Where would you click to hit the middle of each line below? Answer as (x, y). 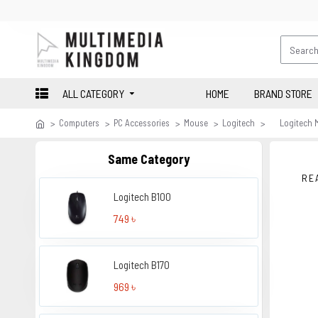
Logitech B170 (142, 264)
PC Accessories (142, 123)
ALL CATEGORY (93, 93)
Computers (79, 123)
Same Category (149, 159)
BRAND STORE (283, 93)
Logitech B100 (143, 197)
